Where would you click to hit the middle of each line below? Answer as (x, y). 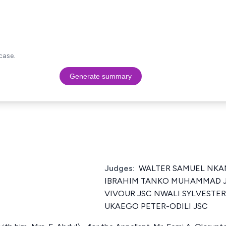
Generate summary (100, 76)
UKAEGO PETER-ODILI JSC (156, 206)
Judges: (120, 168)
